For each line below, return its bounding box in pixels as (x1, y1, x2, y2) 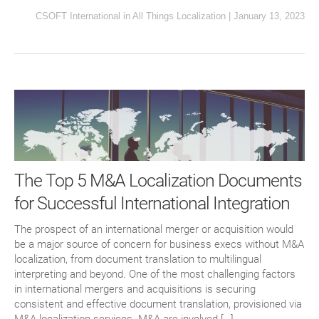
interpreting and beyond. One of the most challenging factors (14, 268, 296, 281)
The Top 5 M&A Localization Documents (14, 170, 302, 192)
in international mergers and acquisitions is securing (14, 283, 256, 296)
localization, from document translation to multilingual (14, 253, 261, 266)
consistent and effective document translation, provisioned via (14, 298, 302, 311)
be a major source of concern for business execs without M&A (14, 238, 304, 251)
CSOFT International (36, 10, 120, 21)
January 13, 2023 (234, 10, 305, 21)
